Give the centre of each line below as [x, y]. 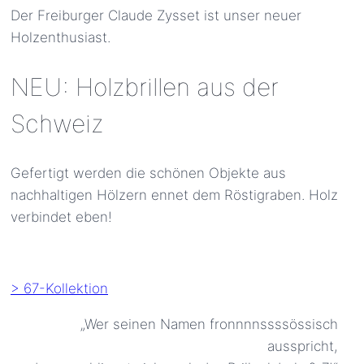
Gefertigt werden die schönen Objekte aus [148, 173]
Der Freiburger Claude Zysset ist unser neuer [156, 15]
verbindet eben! [61, 217]
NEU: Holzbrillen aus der [145, 87]
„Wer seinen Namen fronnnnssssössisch [209, 324]
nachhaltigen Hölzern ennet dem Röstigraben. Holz [174, 195]
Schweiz [57, 123]
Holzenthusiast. [61, 37]
